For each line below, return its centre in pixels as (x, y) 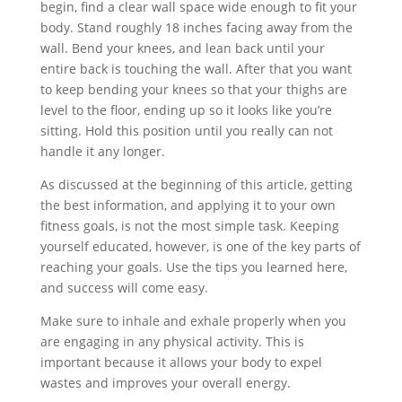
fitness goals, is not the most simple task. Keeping (189, 226)
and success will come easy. (124, 288)
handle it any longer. (102, 151)
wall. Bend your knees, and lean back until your (182, 48)
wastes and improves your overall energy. (165, 383)
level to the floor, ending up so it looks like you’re (186, 110)
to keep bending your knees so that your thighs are (193, 89)
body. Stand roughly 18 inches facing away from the (196, 27)
